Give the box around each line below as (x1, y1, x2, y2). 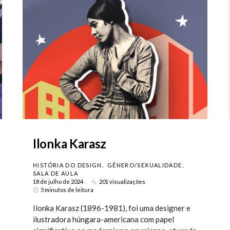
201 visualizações (99, 178, 145, 185)
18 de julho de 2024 (33, 178, 83, 185)
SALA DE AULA (33, 170, 79, 177)
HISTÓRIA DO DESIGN (33, 162, 102, 168)
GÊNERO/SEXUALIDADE (107, 162, 182, 168)
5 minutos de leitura (41, 186, 93, 193)
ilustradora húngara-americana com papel (33, 215, 174, 224)
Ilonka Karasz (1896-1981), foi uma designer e (33, 203, 190, 213)
